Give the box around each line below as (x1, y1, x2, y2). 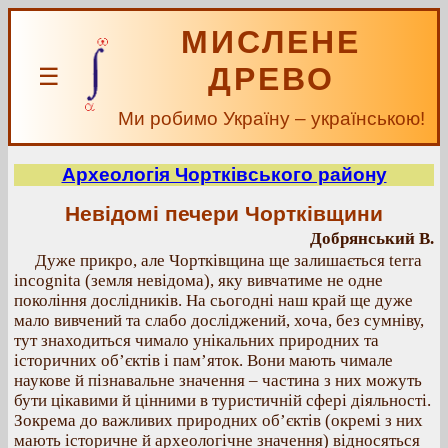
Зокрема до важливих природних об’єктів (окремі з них (14, 411, 423, 430)
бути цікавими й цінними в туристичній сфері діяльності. (14, 391, 431, 410)
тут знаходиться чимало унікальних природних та (14, 331, 379, 350)
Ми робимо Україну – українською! (117, 108, 425, 129)
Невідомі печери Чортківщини (65, 202, 383, 226)
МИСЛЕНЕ (181, 24, 361, 60)
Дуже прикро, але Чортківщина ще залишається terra (35, 251, 422, 270)
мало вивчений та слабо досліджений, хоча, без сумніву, (14, 311, 424, 330)
